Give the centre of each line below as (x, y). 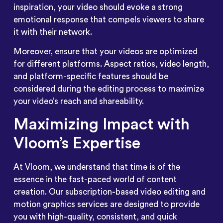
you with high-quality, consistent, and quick (95, 217)
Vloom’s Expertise (77, 143)
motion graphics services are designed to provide (106, 204)
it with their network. (53, 32)
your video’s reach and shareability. (78, 102)
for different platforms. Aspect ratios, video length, (111, 64)
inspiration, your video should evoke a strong (98, 7)
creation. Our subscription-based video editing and (109, 192)
